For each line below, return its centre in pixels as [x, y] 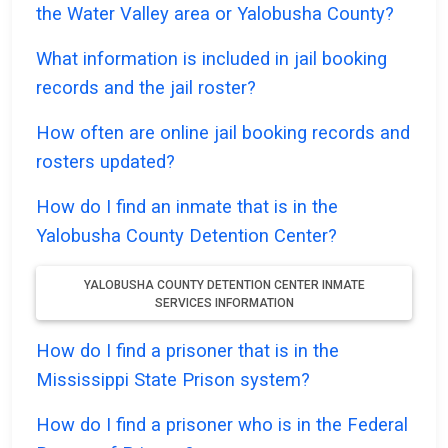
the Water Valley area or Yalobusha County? [215, 14]
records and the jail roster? [146, 88]
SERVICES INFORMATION [224, 303]
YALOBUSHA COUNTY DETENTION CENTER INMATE [224, 285]
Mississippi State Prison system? [173, 380]
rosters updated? [105, 162]
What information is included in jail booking [211, 59]
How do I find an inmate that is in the [187, 207]
